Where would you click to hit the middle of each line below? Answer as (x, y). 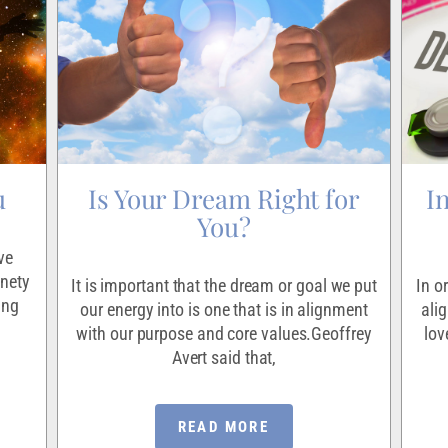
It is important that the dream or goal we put (224, 285)
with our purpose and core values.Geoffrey (224, 333)
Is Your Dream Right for (224, 198)
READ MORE (223, 426)
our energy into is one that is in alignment (224, 309)
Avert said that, (224, 357)
